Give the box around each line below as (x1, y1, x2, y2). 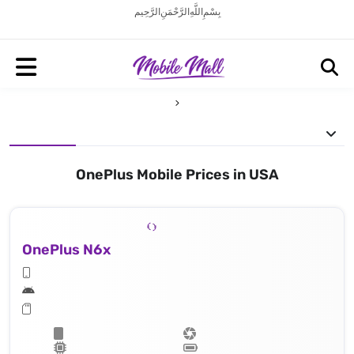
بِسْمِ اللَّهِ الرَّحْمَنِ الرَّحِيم (134, 6, 220, 17)
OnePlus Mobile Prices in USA (75, 166, 279, 183)
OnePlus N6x (22, 240, 111, 258)
